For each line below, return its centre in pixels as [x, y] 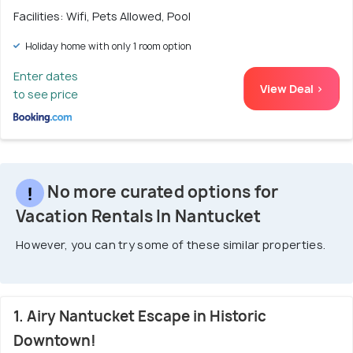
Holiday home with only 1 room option [107, 46]
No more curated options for [162, 191]
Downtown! [55, 340]
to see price [46, 94]
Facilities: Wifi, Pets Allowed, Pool [102, 16]
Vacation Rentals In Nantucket [139, 216]
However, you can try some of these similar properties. [171, 244]
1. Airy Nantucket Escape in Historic [140, 316]
